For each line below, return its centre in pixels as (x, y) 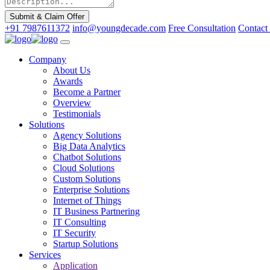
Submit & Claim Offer (47, 16)
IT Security (74, 233)
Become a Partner (87, 92)
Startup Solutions (86, 243)
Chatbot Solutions (87, 157)
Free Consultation (202, 28)
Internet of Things (87, 200)
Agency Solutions (87, 135)
